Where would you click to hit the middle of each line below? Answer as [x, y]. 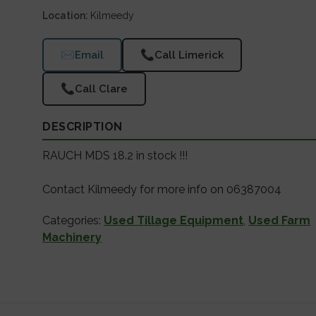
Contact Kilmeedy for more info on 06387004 [162, 189]
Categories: [73, 220]
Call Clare [102, 89]
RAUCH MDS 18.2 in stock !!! [115, 155]
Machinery [72, 237]
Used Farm [280, 220]
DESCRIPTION [83, 126]
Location [64, 15]
